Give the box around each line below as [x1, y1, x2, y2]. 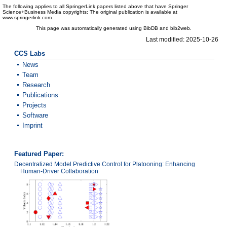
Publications [22, 91, 58, 99]
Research [22, 81, 50, 89]
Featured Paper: [14, 149, 64, 158]
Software [22, 111, 48, 119]
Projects [22, 101, 47, 109]
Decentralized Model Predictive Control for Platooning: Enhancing [14, 161, 195, 168]
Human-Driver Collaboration [20, 168, 98, 175]
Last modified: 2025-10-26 [146, 35, 218, 43]
